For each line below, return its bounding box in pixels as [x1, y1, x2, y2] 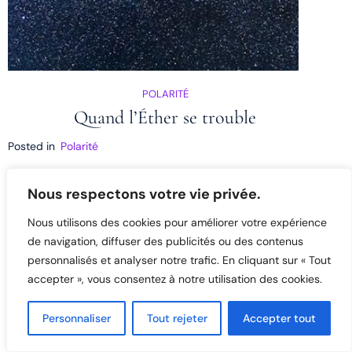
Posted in [8, 139, 58, 153]
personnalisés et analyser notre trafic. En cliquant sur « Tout [27, 253, 331, 267]
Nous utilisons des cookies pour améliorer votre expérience [27, 215, 327, 229]
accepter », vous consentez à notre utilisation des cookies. [27, 272, 322, 286]
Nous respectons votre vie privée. [27, 185, 261, 203]
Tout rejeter [146, 311, 207, 325]
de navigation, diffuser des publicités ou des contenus [27, 234, 303, 248]
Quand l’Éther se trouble [74, 106, 256, 129]
